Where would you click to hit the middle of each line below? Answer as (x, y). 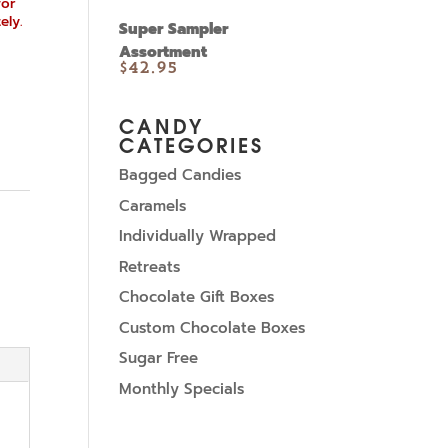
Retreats (150, 266)
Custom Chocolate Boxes (212, 327)
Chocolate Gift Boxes (197, 297)
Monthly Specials (182, 388)
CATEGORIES (191, 144)
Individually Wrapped (198, 236)
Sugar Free (159, 358)
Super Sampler (174, 29)
